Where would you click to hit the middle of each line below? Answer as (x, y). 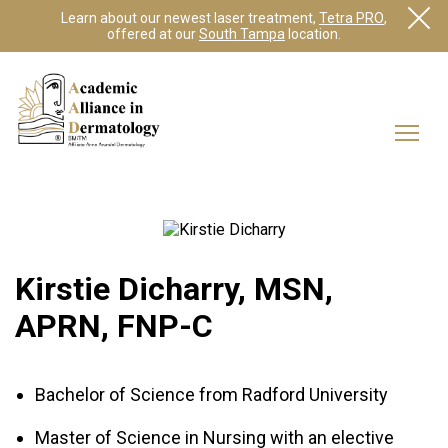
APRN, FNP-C (114, 326)
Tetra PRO (351, 18)
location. (313, 34)
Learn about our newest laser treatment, (190, 18)
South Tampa (242, 34)
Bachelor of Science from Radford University (211, 394)
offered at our (153, 34)
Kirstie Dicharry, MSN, (174, 289)
